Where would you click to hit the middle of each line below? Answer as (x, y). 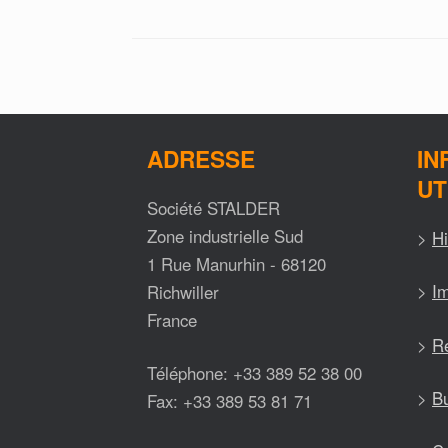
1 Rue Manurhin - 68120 (236, 264)
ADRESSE (201, 158)
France (172, 320)
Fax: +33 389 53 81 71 (229, 401)
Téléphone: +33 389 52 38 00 (254, 373)
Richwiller (183, 292)
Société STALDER (213, 208)
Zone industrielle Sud (225, 236)
